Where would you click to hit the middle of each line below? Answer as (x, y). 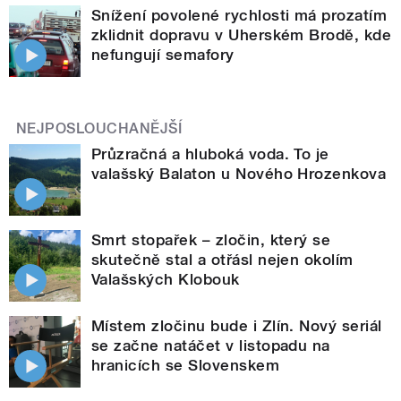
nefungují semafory (163, 54)
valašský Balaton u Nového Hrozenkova (239, 173)
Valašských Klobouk (166, 279)
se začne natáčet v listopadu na (211, 345)
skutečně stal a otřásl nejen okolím (222, 259)
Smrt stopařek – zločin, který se (211, 239)
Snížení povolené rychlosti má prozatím (239, 15)
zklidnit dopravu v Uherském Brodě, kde (242, 34)
